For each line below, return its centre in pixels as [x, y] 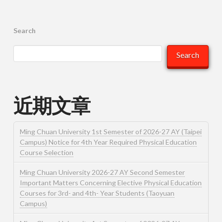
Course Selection [46, 153]
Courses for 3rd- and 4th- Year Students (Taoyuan [97, 193]
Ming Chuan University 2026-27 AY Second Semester [102, 172]
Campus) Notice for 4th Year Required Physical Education [108, 142]
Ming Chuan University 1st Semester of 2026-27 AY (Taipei [111, 132]
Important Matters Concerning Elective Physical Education [111, 183]
